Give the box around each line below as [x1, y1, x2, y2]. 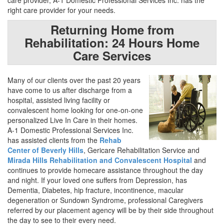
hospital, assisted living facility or [7, 95, 110, 105]
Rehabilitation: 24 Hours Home [24, 34, 199, 51]
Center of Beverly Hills [7, 145, 83, 155]
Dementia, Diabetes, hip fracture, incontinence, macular [7, 185, 183, 195]
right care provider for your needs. [7, 5, 115, 15]
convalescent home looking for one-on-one [7, 105, 143, 115]
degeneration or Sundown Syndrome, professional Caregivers [7, 195, 203, 205]
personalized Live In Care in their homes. [7, 115, 137, 125]
